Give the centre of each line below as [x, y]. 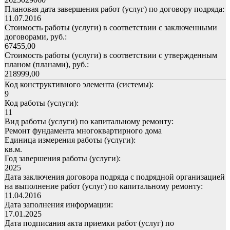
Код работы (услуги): [42, 103]
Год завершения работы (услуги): [63, 158]
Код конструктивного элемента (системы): [79, 84]
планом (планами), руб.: [47, 64]
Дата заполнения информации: [59, 204]
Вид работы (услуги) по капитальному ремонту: [89, 121]
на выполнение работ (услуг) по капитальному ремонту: [104, 186]
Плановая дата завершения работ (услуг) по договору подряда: [114, 9]
